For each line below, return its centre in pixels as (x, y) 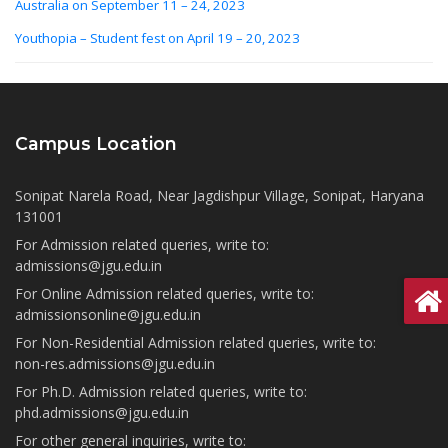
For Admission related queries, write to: (142, 245)
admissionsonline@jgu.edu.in (108, 315)
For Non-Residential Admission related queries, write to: (195, 343)
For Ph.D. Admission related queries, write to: (161, 392)
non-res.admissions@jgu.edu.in (115, 364)
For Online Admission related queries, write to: (164, 294)
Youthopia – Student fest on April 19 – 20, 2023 (157, 38)
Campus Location (96, 144)
